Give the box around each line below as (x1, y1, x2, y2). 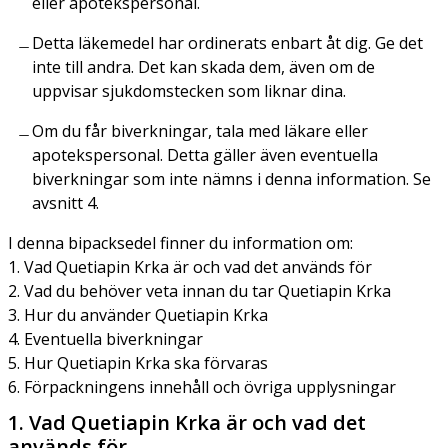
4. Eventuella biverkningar (8, 327, 203, 350)
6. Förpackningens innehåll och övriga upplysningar (8, 375, 396, 398)
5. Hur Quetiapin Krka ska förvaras (8, 351, 268, 374)
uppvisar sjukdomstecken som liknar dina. (32, 79, 346, 102)
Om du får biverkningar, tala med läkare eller (32, 119, 368, 142)
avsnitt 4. (32, 191, 99, 214)
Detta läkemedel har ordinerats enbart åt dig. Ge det (32, 31, 423, 54)
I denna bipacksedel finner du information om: (8, 231, 353, 254)
